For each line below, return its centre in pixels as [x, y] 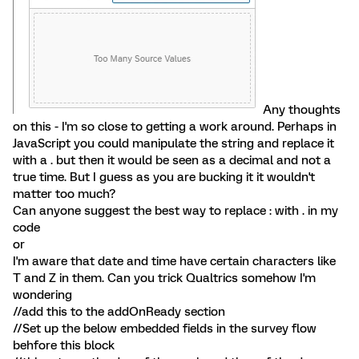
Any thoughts [302, 110]
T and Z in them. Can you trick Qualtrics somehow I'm [164, 278]
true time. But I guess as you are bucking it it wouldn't [164, 177]
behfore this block [64, 345]
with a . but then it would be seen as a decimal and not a [172, 160]
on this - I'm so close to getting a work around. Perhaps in [175, 127]
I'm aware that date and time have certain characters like [174, 261]
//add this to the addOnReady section [119, 312]
